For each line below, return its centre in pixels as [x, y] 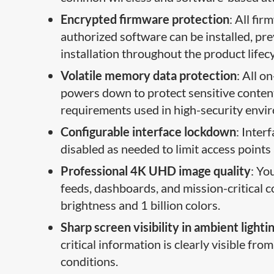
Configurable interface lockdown [149, 132]
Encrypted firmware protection [145, 19]
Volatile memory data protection [149, 76]
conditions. [90, 261]
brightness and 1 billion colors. [141, 205]
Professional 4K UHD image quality [156, 171]
